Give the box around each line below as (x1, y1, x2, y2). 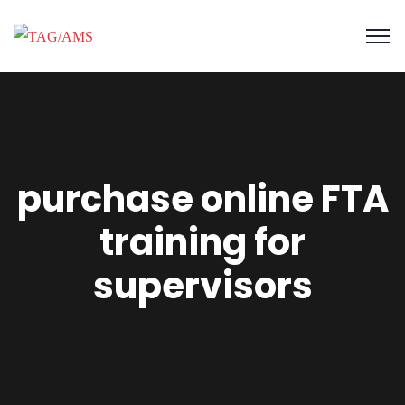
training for (99, 217, 306, 268)
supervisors (92, 260, 313, 311)
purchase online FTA (16, 174, 389, 224)
